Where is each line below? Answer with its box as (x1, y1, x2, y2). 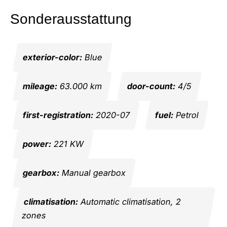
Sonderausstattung (10, 11, 132, 27)
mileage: (22, 81, 58, 91)
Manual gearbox (58, 167, 127, 178)
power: (22, 138, 52, 149)
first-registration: (22, 109, 94, 120)
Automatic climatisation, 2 (77, 196, 182, 207)
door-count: (126, 81, 176, 91)
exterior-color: (22, 52, 83, 62)
